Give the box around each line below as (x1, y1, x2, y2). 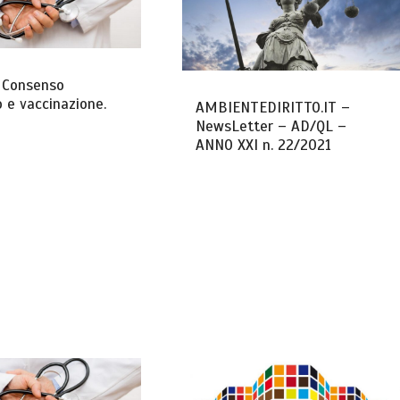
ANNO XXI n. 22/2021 (195, 135, 331, 154)
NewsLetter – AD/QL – (195, 116, 346, 136)
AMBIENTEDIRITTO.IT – (195, 97, 350, 117)
